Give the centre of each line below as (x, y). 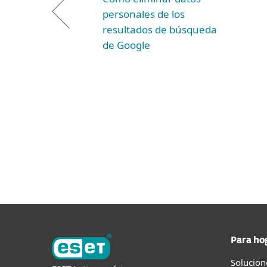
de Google (126, 45)
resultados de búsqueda (160, 30)
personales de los (144, 14)
